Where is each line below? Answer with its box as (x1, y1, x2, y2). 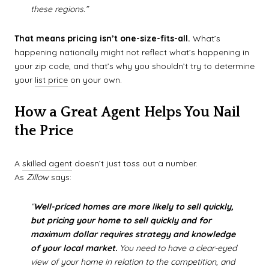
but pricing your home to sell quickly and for (30, 215, 211, 226)
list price (35, 74, 68, 86)
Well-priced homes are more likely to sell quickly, (33, 201, 234, 213)
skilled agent (22, 157, 72, 169)
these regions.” (30, 3, 88, 14)
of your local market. (30, 243, 117, 254)
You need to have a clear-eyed (116, 243, 237, 254)
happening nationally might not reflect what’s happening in (14, 47, 249, 58)
